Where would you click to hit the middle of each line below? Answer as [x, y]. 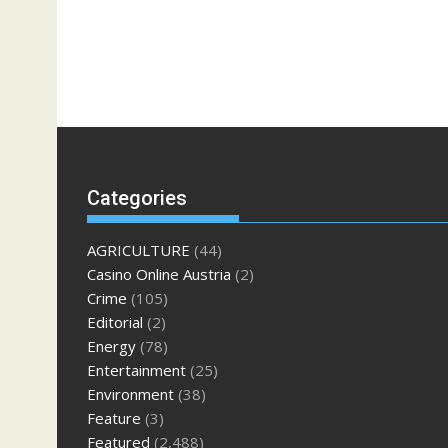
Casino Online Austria [159, 274]
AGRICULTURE [138, 250]
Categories [137, 198]
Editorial [115, 322]
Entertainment [136, 370]
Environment [130, 394]
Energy [111, 346]
